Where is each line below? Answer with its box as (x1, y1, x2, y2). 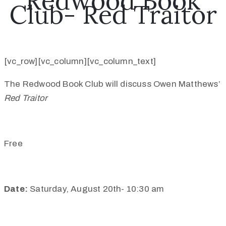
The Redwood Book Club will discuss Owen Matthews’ (4, 79, 220, 89)
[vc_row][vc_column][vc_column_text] (4, 56, 156, 66)
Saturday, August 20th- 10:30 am (28, 184, 164, 194)
